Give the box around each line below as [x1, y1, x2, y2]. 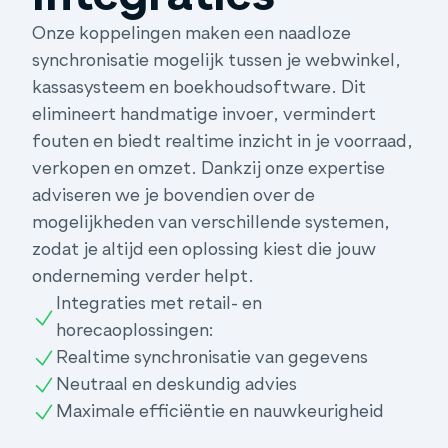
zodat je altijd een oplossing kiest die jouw [32, 240, 377, 259]
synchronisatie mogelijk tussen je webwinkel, [32, 51, 402, 70]
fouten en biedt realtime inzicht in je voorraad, [32, 132, 414, 151]
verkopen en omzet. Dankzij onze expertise [32, 159, 386, 178]
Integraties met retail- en [56, 294, 263, 313]
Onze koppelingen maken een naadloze [32, 24, 352, 43]
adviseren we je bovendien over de [32, 186, 316, 205]
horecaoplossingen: [56, 321, 215, 340]
